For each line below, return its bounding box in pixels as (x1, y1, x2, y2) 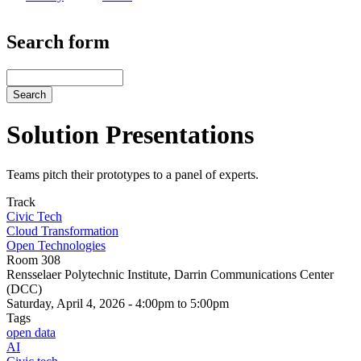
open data (6, 325, 56, 339)
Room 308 (6, 252, 60, 267)
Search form (6, 31, 110, 52)
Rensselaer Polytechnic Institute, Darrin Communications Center (6, 267, 334, 281)
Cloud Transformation (6, 223, 118, 238)
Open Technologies (6, 238, 106, 252)
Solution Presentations (6, 120, 254, 150)
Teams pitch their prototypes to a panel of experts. (6, 167, 259, 181)
